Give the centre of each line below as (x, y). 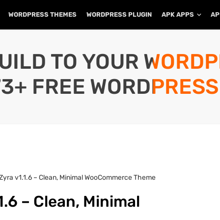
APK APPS (178, 14)
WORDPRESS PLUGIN (119, 14)
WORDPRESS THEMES (42, 14)
